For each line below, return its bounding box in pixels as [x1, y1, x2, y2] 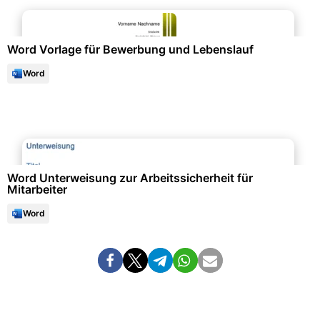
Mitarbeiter [7, 182, 67, 196]
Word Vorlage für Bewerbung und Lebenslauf [7, 42, 254, 56]
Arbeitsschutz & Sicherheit [86, 128, 234, 142]
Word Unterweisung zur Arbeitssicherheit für [7, 171, 253, 185]
